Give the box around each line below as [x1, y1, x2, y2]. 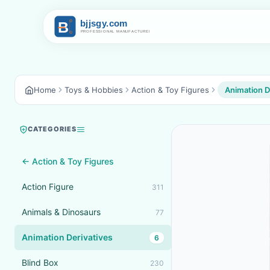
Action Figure [22, 181, 74, 192]
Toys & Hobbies [64, 85, 123, 95]
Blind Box [22, 257, 58, 268]
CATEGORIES [28, 125, 77, 133]
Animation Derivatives [22, 232, 113, 242]
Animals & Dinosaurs [22, 207, 101, 217]
